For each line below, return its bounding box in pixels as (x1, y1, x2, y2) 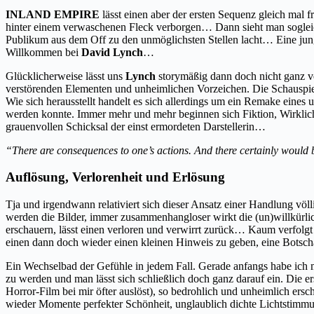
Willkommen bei (6, 46, 81, 58)
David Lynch (81, 46, 143, 58)
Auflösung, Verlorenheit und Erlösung (6, 170, 225, 185)
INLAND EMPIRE (6, 8, 100, 20)
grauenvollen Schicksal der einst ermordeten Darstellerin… (6, 120, 266, 132)
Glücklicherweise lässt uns (6, 69, 125, 82)
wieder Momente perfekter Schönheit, (6, 298, 172, 310)
